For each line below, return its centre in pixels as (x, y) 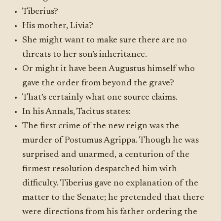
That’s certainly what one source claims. (100, 98)
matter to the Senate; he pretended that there (113, 198)
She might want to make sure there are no (105, 40)
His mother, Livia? (58, 26)
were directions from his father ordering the (110, 212)
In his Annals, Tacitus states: (77, 112)
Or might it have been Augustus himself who (109, 69)
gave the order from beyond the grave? (98, 83)
